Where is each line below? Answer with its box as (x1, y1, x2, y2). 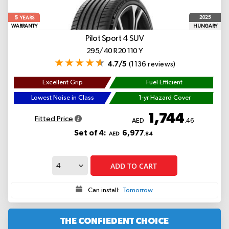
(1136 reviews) (129, 60, 176, 68)
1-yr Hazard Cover (138, 95, 191, 102)
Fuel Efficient (146, 79, 183, 86)
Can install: (87, 187, 120, 194)
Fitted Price (35, 114, 74, 123)
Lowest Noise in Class (31, 95, 94, 102)
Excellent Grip (42, 79, 83, 86)
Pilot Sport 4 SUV (85, 34, 144, 43)
